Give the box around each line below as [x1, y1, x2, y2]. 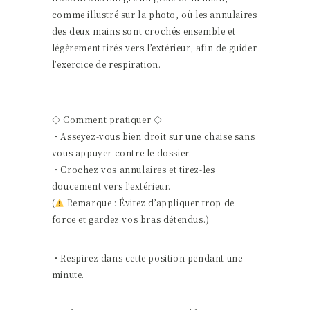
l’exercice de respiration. [51, 57, 161, 70]
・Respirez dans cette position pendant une [51, 251, 243, 264]
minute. [51, 268, 84, 280]
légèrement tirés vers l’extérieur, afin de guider [51, 41, 257, 53]
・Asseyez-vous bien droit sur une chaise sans [51, 129, 255, 142]
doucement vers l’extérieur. [51, 179, 171, 192]
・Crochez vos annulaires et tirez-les [51, 163, 215, 175]
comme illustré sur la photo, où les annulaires [51, 8, 257, 20]
